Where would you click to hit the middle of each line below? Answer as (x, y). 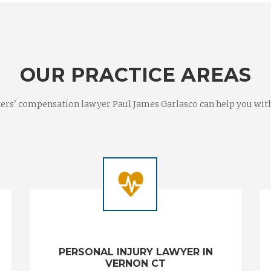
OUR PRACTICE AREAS (135, 75)
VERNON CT (135, 263)
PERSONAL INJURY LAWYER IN (135, 252)
